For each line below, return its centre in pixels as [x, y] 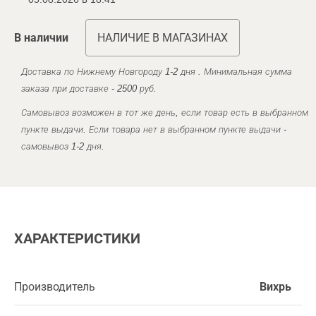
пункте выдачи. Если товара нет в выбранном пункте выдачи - [154, 129]
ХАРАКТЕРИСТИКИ [77, 238]
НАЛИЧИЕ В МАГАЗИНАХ [163, 37]
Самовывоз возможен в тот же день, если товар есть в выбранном [165, 112]
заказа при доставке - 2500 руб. [89, 88]
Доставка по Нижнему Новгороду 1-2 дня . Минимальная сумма [157, 71]
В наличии [41, 37]
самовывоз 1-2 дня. [63, 146]
